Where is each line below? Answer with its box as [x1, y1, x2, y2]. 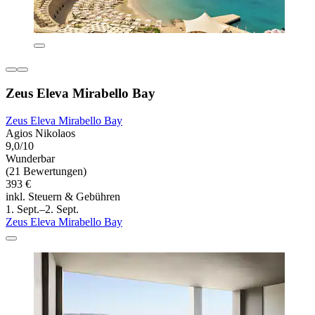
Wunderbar [6, 152, 55, 165]
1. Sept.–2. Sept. [6, 202, 79, 215]
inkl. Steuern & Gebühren [6, 190, 120, 202]
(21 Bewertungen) [6, 165, 86, 177]
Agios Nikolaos [6, 127, 75, 139]
